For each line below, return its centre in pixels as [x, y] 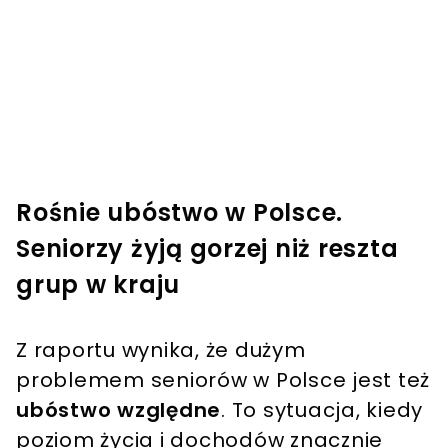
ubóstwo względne [118, 410]
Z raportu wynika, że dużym [161, 350]
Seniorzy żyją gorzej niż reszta [207, 249]
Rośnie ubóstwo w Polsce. [179, 213]
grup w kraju [98, 285]
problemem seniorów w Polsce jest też [223, 380]
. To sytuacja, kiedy [322, 410]
